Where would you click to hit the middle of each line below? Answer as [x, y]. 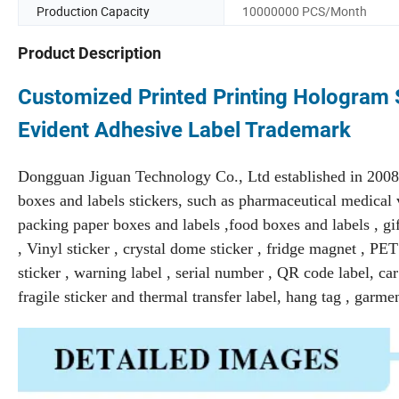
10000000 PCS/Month [305, 11]
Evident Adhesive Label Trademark [184, 130]
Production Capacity [93, 11]
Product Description [90, 53]
